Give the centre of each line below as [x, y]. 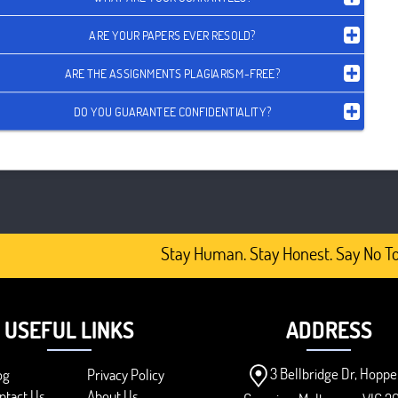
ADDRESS [329, 330]
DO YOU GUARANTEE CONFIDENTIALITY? [172, 111]
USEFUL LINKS [69, 330]
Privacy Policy [125, 374]
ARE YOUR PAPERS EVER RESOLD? [172, 35]
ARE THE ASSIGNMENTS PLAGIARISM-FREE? [172, 73]
